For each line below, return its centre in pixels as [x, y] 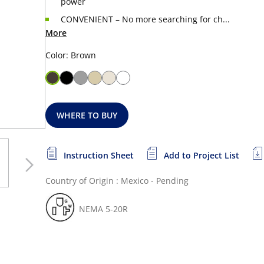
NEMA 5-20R [103, 209]
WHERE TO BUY [87, 115]
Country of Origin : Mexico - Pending [117, 181]
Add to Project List [202, 155]
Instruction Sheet [99, 155]
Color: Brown [71, 55]
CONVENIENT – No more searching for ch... [145, 19]
